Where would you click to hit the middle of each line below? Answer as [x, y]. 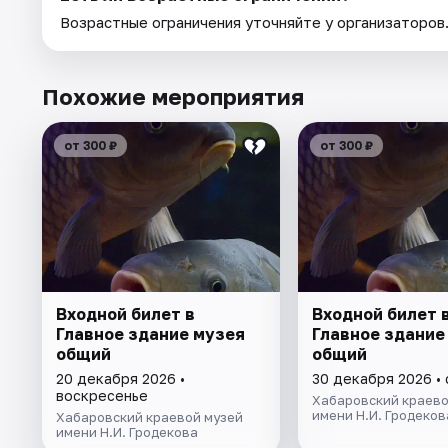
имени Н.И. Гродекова [127, 432]
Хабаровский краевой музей [149, 417]
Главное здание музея [150, 334]
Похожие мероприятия [173, 97]
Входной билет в [125, 314]
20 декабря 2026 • [120, 379]
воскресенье [102, 396]
